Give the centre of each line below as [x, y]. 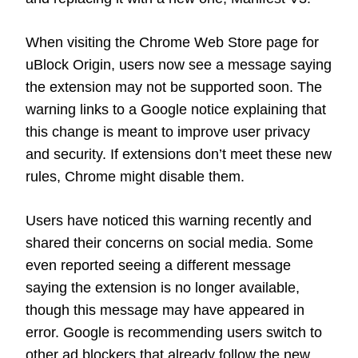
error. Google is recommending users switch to [174, 332]
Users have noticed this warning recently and [169, 220]
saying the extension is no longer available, [163, 287]
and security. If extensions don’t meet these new [179, 154]
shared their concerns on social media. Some [169, 243]
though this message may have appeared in [165, 310]
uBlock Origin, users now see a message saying [179, 64]
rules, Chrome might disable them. [135, 176]
